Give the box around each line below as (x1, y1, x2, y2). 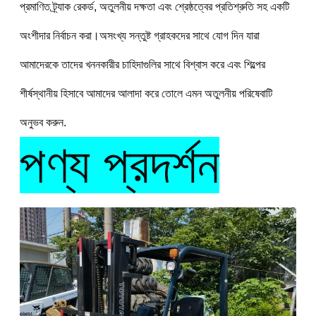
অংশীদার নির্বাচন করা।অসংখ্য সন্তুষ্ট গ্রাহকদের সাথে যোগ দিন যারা (19, 29, 260, 42)
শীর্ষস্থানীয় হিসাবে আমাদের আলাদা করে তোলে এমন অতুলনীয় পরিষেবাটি (19, 87, 272, 99)
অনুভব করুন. (19, 116, 66, 128)
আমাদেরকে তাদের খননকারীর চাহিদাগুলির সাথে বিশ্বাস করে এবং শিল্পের (19, 58, 265, 71)
